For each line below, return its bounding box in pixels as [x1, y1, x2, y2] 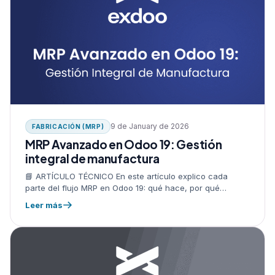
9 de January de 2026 [110, 122, 190, 131]
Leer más [25, 199, 63, 210]
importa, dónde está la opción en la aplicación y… [25, 194, 217, 204]
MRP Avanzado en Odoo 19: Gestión [25, 136, 222, 152]
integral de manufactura [25, 150, 160, 166]
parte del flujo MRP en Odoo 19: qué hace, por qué [25, 182, 220, 193]
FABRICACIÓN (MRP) [32, 122, 104, 130]
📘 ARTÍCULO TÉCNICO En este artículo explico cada [25, 171, 228, 181]
